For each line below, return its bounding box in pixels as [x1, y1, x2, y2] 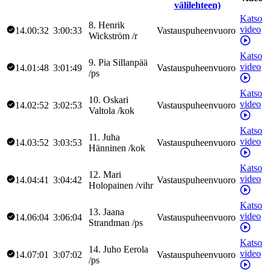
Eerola [124, 243, 148, 254]
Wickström [89, 30, 130, 41]
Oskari [103, 94, 128, 105]
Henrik [98, 19, 125, 30]
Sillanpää [113, 57, 148, 67]
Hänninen [89, 142, 126, 153]
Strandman [89, 217, 130, 228]
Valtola [89, 105, 115, 116]
